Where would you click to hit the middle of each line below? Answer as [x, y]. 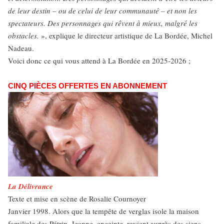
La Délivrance [30, 186]
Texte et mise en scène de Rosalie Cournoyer [77, 198]
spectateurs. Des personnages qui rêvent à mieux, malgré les [103, 23]
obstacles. [23, 35]
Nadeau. [21, 48]
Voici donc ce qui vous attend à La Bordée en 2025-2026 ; [99, 60]
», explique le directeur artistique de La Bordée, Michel [126, 35]
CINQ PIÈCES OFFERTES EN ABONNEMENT [87, 86]
